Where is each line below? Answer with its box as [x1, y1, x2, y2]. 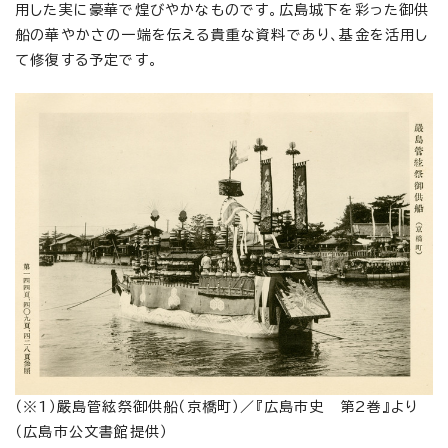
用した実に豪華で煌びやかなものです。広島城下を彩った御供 [15, 2, 430, 17]
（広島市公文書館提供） [15, 425, 169, 440]
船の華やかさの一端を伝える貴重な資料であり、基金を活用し [15, 27, 429, 42]
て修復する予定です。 [15, 52, 158, 67]
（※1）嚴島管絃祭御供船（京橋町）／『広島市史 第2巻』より [15, 400, 419, 415]
